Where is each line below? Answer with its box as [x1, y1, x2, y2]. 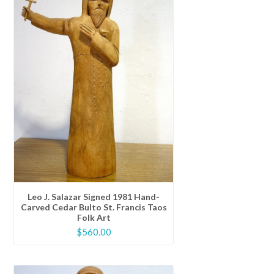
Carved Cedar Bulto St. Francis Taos [20, 201, 167, 212]
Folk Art [76, 212, 111, 223]
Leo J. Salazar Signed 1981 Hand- [28, 191, 160, 202]
